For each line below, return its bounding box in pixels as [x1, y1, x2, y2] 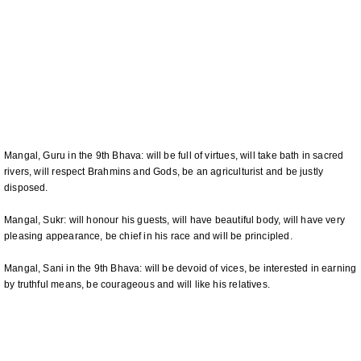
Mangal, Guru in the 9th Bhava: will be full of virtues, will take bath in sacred [4, 150, 344, 161]
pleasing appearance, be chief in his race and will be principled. [4, 230, 293, 242]
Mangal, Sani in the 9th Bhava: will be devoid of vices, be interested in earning [4, 263, 357, 274]
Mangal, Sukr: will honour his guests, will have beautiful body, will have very [4, 214, 346, 226]
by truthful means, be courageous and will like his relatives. [4, 279, 270, 290]
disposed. [4, 182, 48, 193]
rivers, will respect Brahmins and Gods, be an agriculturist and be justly [4, 166, 324, 177]
